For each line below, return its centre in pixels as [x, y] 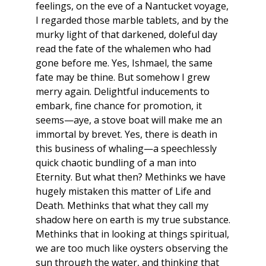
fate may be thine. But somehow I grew [123, 77]
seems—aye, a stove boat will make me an [129, 120]
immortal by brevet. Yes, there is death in [126, 134]
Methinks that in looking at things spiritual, [132, 234]
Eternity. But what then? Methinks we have [131, 177]
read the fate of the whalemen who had [123, 49]
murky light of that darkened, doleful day [126, 35]
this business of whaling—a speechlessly [126, 149]
